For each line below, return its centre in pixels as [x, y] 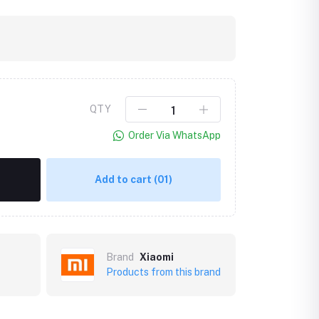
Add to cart [124, 179]
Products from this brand [163, 272]
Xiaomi [157, 257]
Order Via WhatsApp [174, 136]
